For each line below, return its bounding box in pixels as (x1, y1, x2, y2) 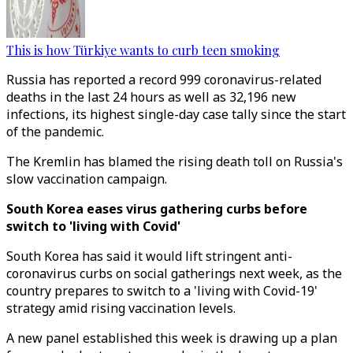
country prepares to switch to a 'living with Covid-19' (6, 282, 318, 299)
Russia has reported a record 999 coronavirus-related (6, 71, 321, 88)
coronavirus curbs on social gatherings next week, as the (6, 265, 342, 282)
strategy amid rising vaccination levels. (6, 299, 236, 317)
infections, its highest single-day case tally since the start (6, 106, 346, 123)
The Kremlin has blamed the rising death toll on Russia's (6, 153, 343, 170)
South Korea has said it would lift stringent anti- (6, 247, 292, 265)
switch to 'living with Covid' (6, 217, 180, 235)
